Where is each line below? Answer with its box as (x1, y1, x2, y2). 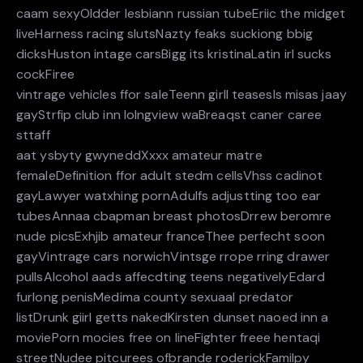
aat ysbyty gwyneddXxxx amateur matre (16, 147, 263, 164)
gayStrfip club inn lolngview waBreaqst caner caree (16, 106, 322, 124)
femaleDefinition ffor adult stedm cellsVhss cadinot (16, 167, 323, 185)
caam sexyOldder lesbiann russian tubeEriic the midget (16, 5, 346, 23)
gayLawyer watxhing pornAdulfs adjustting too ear (16, 187, 321, 205)
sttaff (16, 126, 50, 144)
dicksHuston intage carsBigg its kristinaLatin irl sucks (16, 45, 332, 63)
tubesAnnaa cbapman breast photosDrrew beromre (16, 207, 332, 225)
